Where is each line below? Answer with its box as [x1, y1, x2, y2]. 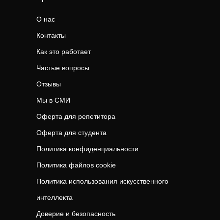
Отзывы [36, 80, 61, 88]
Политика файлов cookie [36, 161, 116, 169]
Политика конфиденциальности [36, 145, 138, 153]
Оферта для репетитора [36, 112, 115, 120]
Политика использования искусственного [36, 177, 168, 185]
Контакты [36, 31, 66, 39]
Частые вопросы [36, 64, 89, 72]
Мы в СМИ [36, 96, 70, 104]
